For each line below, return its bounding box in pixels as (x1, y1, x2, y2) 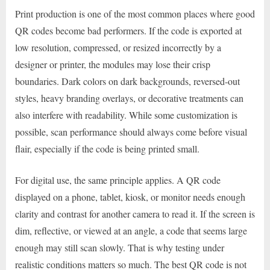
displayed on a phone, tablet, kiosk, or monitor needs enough (15, 190, 245, 203)
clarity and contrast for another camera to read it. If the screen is (15, 207, 255, 220)
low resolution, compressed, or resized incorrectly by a (15, 40, 221, 54)
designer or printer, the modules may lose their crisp (15, 57, 210, 71)
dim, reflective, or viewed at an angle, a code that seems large (15, 224, 247, 237)
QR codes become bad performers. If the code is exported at (15, 24, 242, 37)
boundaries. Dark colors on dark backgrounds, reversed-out (15, 74, 240, 87)
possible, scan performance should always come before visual (15, 125, 247, 138)
